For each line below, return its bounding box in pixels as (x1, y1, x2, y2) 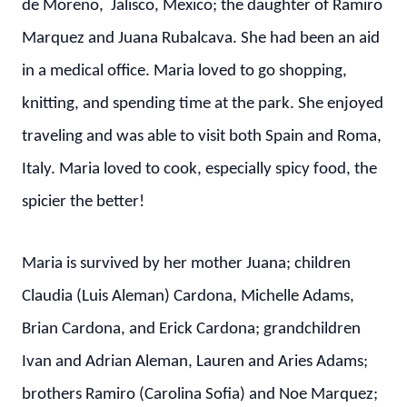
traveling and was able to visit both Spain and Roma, (22, 128, 382, 145)
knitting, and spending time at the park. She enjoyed (22, 95, 383, 113)
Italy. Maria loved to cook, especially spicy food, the (22, 161, 377, 178)
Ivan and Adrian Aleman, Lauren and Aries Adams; (22, 353, 368, 371)
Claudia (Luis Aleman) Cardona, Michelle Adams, (22, 288, 354, 305)
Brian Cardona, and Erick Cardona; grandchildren (22, 321, 361, 338)
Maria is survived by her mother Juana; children (22, 255, 351, 273)
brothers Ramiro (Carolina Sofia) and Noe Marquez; (22, 386, 378, 403)
